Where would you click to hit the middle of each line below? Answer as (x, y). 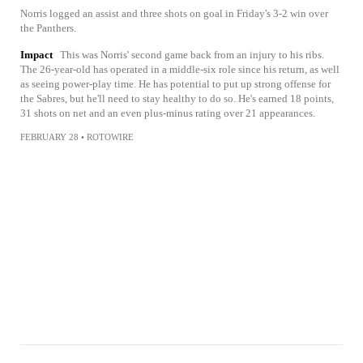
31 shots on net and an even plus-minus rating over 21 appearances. (168, 113)
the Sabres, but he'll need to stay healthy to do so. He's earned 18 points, (177, 98)
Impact (36, 54)
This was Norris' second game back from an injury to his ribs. (192, 54)
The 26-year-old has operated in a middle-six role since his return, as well (180, 69)
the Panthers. (48, 28)
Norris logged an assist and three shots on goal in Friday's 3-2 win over (174, 13)
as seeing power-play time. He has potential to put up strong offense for (175, 83)
